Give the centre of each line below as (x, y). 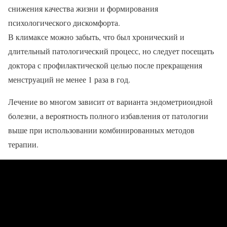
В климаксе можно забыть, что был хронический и (96, 37)
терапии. (23, 144)
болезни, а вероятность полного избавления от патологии (108, 116)
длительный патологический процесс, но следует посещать (111, 51)
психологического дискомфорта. (64, 23)
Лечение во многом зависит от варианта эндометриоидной (110, 102)
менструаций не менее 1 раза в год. (69, 80)
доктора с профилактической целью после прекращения (105, 65)
